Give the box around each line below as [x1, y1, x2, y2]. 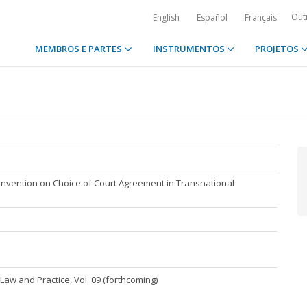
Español [197, 12, 228, 23]
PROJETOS [254, 42, 301, 55]
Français [245, 12, 277, 23]
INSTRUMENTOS [152, 42, 227, 55]
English [153, 12, 180, 23]
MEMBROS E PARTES [35, 42, 125, 55]
